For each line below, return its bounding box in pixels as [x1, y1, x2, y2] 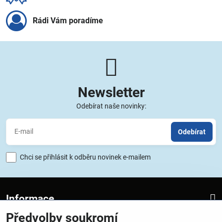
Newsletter [77, 84, 145, 101]
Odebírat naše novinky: [76, 102, 146, 110]
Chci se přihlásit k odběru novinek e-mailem [20, 153, 152, 161]
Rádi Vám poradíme [33, 15, 103, 25]
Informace [6, 192, 54, 205]
